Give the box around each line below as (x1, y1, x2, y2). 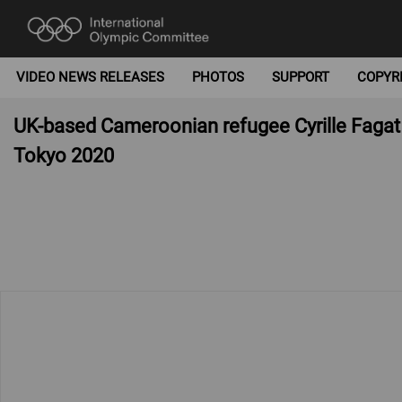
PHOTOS (191, 69, 244, 85)
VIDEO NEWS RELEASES (15, 69, 164, 85)
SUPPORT (272, 69, 329, 85)
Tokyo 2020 (13, 144, 114, 167)
